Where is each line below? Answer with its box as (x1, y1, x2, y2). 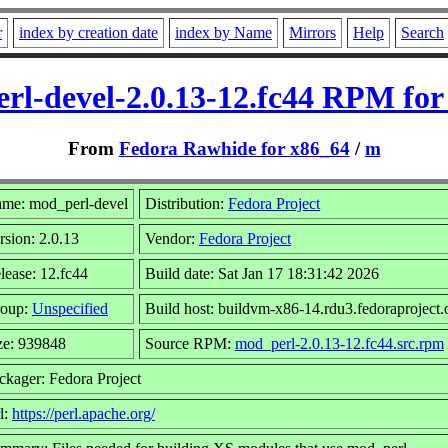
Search (401, 24, 444, 41)
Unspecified (32, 299, 108, 317)
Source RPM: (145, 334, 235, 352)
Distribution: (145, 194, 228, 212)
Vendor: (145, 229, 199, 247)
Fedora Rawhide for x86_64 (118, 137, 350, 159)
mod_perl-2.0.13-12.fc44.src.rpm (235, 334, 444, 352)
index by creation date (19, 24, 158, 41)
